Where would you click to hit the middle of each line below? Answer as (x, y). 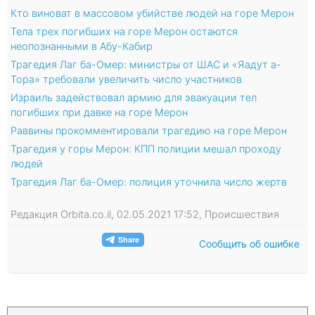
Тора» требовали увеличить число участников (126, 79)
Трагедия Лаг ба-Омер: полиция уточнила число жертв (149, 181)
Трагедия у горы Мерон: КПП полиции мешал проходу (146, 148)
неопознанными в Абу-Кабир (82, 46)
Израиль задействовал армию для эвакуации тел (134, 97)
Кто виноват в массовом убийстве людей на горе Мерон (152, 13)
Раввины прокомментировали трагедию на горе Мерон (149, 130)
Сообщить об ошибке (249, 243)
